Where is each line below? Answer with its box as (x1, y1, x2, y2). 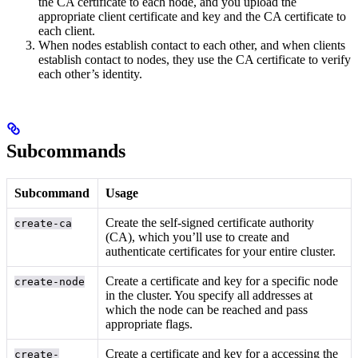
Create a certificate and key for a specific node (105, 274, 339, 288)
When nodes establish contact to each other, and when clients (38, 38, 345, 53)
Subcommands (6, 141, 125, 162)
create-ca (14, 217, 73, 230)
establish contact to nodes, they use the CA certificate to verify (38, 53, 351, 67)
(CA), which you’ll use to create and (105, 230, 290, 245)
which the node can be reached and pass (105, 303, 308, 317)
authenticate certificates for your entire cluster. (105, 245, 336, 259)
